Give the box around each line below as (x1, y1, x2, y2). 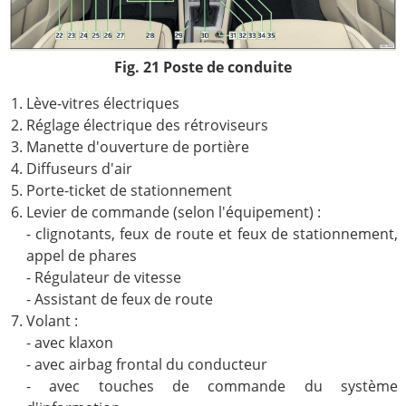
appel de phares (25, 245, 137, 266)
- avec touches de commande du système (25, 375, 399, 396)
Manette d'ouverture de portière (25, 136, 249, 157)
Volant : (25, 310, 78, 331)
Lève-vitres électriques (25, 92, 179, 113)
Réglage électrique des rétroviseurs (25, 114, 268, 135)
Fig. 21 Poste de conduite (113, 56, 292, 77)
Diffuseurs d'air (25, 158, 132, 179)
